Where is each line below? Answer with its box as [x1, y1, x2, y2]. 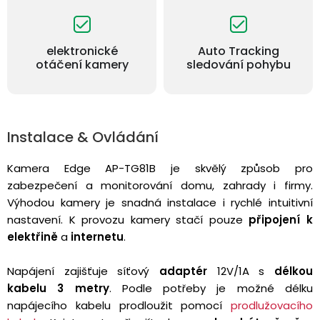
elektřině [7, 229, 58, 244]
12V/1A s [207, 263, 274, 279]
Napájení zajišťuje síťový [7, 263, 159, 279]
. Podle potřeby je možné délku [109, 280, 314, 296]
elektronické [46, 42, 118, 59]
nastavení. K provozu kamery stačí [7, 211, 204, 227]
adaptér [159, 263, 207, 279]
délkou [274, 263, 313, 279]
